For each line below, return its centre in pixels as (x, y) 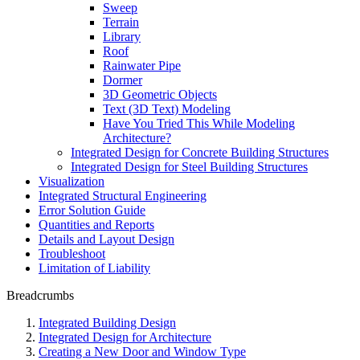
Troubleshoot (72, 254)
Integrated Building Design (107, 323)
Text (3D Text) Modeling (167, 109)
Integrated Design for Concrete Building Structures (200, 152)
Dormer (123, 80)
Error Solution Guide (92, 210)
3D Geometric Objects (160, 94)
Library (122, 37)
